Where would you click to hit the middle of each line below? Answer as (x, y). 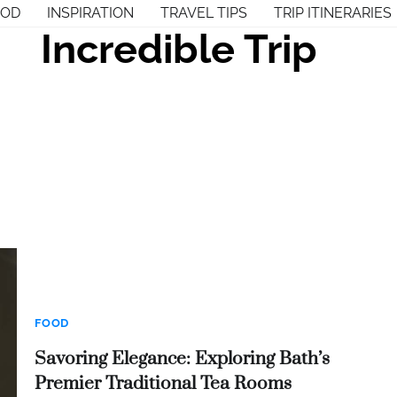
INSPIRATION (90, 13)
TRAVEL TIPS (204, 13)
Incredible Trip (179, 49)
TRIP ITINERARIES (333, 13)
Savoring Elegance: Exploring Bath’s (182, 359)
